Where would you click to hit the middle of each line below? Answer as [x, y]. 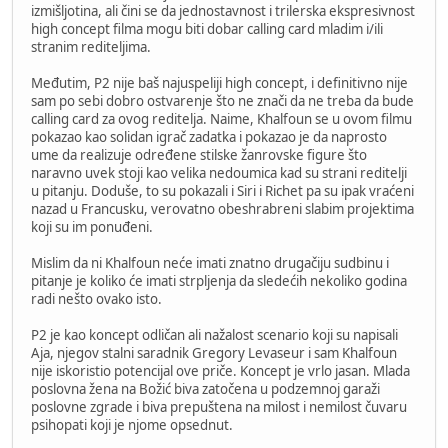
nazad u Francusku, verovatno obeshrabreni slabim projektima [222, 208]
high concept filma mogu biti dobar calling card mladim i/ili [207, 28]
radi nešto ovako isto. [96, 298]
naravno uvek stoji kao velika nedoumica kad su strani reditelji [219, 172]
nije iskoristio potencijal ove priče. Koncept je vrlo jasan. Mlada [220, 370]
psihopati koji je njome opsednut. [132, 424]
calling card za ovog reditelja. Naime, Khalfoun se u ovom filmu [221, 118]
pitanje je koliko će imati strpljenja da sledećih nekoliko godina [219, 280]
